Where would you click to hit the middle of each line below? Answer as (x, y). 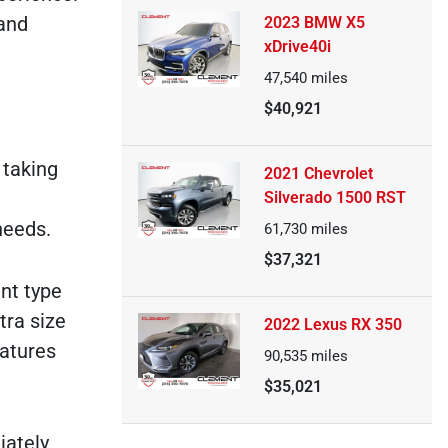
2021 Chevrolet (318, 173)
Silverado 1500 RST (334, 197)
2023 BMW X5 (314, 22)
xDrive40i (297, 46)
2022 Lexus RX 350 (332, 324)
